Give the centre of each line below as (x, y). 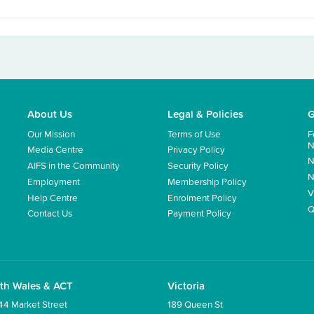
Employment (54, 181)
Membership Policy (207, 181)
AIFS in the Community (74, 165)
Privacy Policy (196, 149)
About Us (50, 114)
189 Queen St (195, 304)
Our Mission (51, 133)
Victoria (186, 286)
